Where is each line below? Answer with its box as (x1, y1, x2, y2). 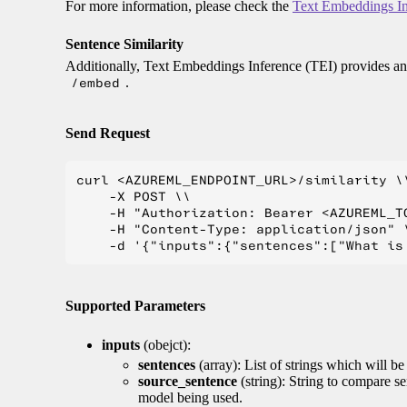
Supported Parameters (65, 298, 205, 314)
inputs (102, 337, 140, 353)
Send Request (65, 124, 150, 141)
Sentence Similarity (65, 36, 184, 53)
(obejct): (140, 337, 191, 353)
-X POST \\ (76, 187, 191, 204)
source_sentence (138, 373, 237, 390)
